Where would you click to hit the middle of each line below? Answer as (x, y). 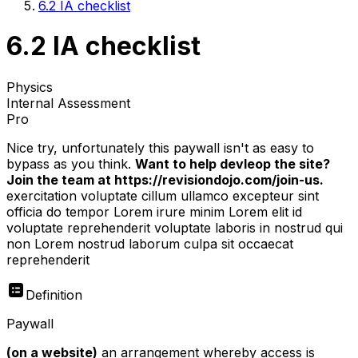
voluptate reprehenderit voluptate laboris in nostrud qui (175, 227)
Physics (30, 87)
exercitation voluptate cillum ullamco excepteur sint (163, 195)
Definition (54, 294)
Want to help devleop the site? (233, 163)
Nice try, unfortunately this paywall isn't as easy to (160, 147)
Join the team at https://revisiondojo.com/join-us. (165, 179)
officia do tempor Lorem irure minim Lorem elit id (154, 211)
